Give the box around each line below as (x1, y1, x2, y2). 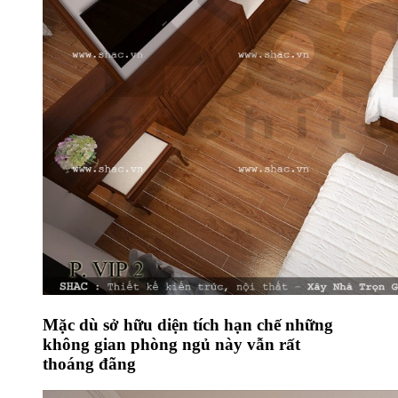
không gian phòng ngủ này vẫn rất (43, 334, 300, 354)
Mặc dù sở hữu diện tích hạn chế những (43, 314, 333, 334)
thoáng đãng (43, 354, 136, 373)
